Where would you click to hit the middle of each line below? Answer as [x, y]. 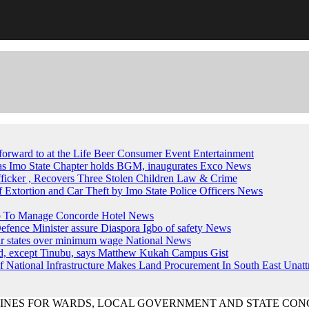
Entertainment [223, 153]
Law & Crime [207, 178]
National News [158, 240]
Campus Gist [200, 253]
